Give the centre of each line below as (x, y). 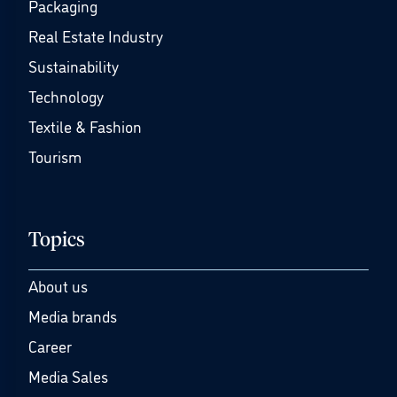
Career (50, 346)
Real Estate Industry (96, 35)
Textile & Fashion (85, 126)
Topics (57, 241)
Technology (66, 96)
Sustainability (74, 66)
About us (58, 285)
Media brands (73, 315)
